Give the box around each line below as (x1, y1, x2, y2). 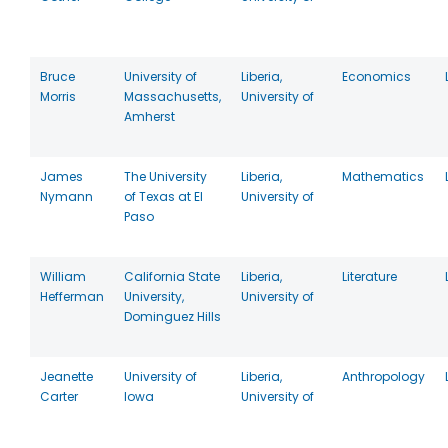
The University (124, 168, 207, 185)
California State (124, 268, 220, 285)
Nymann (40, 188, 93, 205)
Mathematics (342, 168, 424, 185)
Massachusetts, (124, 88, 221, 105)
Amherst (124, 108, 175, 125)
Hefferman (40, 288, 104, 305)
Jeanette (40, 368, 93, 385)
